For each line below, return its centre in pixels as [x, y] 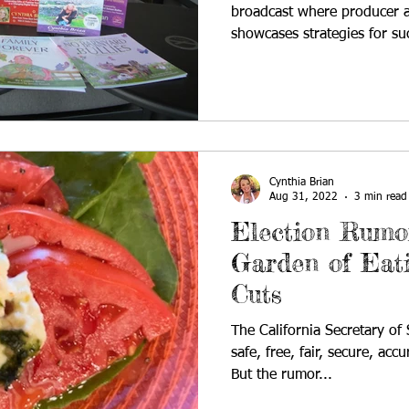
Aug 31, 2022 [304, 197]
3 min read [381, 197]
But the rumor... [282, 375]
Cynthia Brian [302, 182]
